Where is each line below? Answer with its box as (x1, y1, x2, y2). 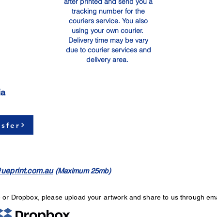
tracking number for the (72, 7, 145, 16)
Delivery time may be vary (68, 36, 148, 45)
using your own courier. (71, 26, 145, 35)
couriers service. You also (69, 16, 148, 26)
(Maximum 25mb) (53, 167, 111, 175)
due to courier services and (65, 46, 151, 55)
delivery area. (86, 55, 130, 64)
